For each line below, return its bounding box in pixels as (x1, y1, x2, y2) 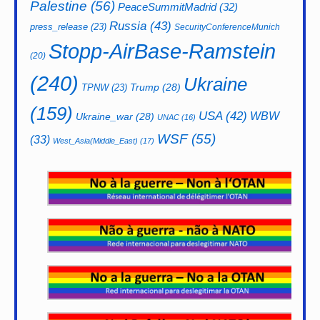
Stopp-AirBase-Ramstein (49, 39, 276, 64)
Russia (109, 19, 146, 34)
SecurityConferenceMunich (174, 22, 280, 33)
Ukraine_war (76, 111, 133, 123)
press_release (30, 21, 88, 33)
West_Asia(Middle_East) (53, 136, 138, 146)
